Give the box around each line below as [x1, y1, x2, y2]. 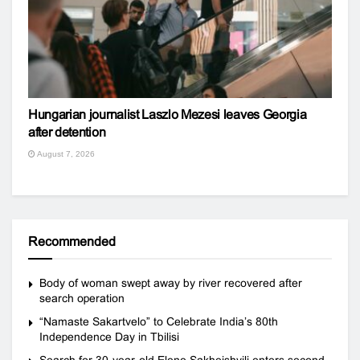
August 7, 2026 [35, 149, 95, 158]
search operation [39, 292, 125, 305]
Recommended [28, 235, 116, 248]
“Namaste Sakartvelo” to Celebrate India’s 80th [39, 315, 278, 328]
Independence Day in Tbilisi [39, 330, 179, 343]
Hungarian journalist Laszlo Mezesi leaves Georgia [28, 108, 307, 121]
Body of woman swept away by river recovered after [39, 276, 302, 289]
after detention [28, 125, 106, 139]
